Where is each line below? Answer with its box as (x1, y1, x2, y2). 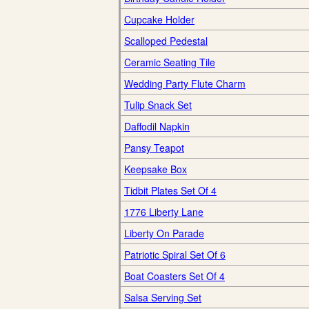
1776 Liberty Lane (124, 205, 203, 219)
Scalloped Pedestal (124, 34, 208, 48)
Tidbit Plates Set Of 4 (124, 183, 217, 197)
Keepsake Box (124, 162, 187, 176)
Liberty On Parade (124, 226, 204, 240)
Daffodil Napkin (124, 119, 190, 133)
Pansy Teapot (124, 141, 184, 154)
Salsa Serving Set (124, 290, 201, 304)
